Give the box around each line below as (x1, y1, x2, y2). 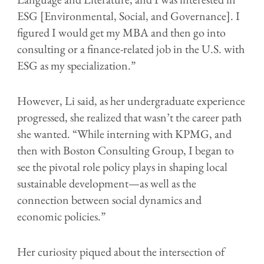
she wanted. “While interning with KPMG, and (17, 126, 232, 141)
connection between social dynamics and (17, 192, 202, 207)
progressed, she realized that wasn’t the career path (17, 109, 242, 125)
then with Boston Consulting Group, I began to (17, 142, 234, 158)
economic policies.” (17, 208, 110, 224)
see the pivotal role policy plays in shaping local (17, 159, 227, 174)
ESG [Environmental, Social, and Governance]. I (17, 8, 240, 24)
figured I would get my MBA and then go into (17, 24, 226, 40)
